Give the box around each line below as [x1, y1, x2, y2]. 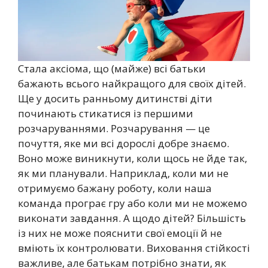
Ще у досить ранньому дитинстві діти [18, 91, 212, 105]
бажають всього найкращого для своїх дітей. [18, 76, 246, 90]
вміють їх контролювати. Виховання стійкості [18, 240, 250, 255]
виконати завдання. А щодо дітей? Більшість [18, 211, 246, 225]
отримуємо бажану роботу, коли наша [18, 181, 212, 195]
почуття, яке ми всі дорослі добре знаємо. [18, 136, 229, 150]
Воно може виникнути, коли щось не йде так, [18, 151, 247, 165]
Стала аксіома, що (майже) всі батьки [18, 61, 206, 75]
